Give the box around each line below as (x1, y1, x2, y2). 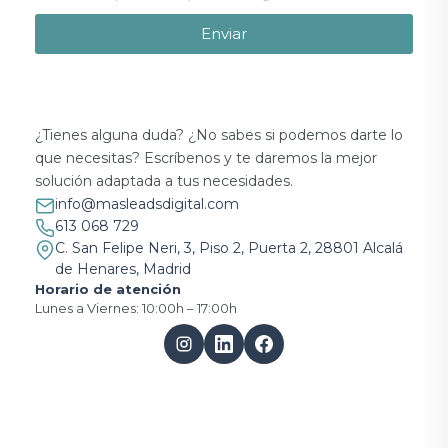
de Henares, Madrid (55, 260, 191, 279)
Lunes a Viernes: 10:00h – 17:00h (35, 300, 237, 317)
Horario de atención (35, 281, 181, 298)
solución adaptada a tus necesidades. (35, 171, 293, 190)
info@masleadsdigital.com (55, 195, 239, 214)
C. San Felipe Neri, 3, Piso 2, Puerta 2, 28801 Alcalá (55, 239, 403, 258)
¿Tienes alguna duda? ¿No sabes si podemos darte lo (35, 125, 403, 144)
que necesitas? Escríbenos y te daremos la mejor (35, 148, 377, 167)
